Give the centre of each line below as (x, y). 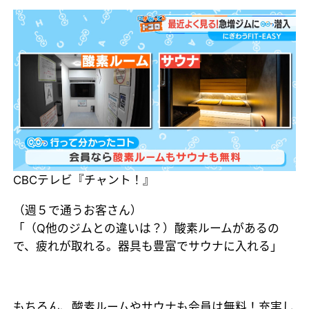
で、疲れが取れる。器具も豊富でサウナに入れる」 (148, 247)
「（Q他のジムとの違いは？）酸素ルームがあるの (147, 229)
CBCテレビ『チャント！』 (84, 180)
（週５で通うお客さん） (78, 211)
